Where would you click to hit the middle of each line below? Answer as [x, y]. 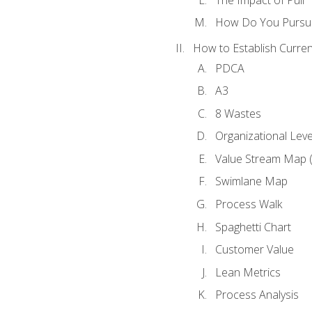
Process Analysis [257, 295]
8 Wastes [238, 113]
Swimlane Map [251, 181]
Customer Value [254, 250]
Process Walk [248, 204]
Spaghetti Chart [253, 227]
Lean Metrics [248, 272]
